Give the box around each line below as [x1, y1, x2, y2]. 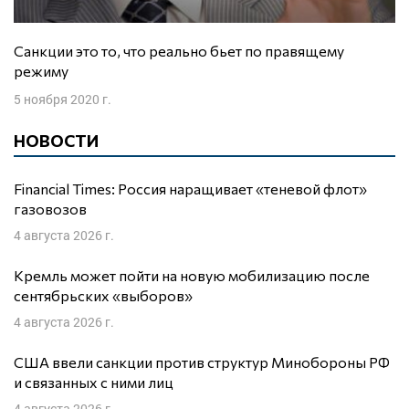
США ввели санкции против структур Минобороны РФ [14, 353, 390, 372]
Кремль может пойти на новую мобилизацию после [14, 267, 370, 285]
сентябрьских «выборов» [14, 287, 193, 305]
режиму [14, 62, 68, 80]
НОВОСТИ [14, 131, 99, 152]
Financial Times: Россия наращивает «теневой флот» [14, 180, 367, 198]
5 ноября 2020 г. [14, 90, 111, 109]
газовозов [14, 200, 87, 218]
